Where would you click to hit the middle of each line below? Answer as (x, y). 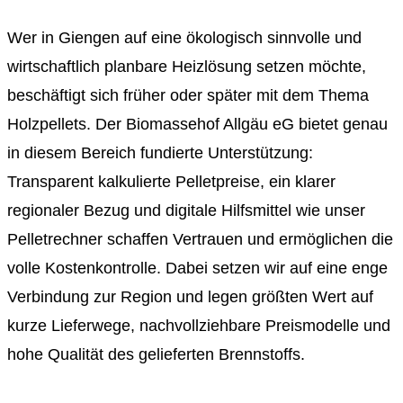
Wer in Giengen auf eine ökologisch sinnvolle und (184, 38)
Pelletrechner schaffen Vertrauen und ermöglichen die (200, 240)
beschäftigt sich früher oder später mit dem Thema (188, 96)
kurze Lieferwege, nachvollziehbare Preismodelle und (199, 326)
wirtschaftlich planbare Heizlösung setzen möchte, (187, 67)
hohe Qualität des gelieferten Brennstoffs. (156, 355)
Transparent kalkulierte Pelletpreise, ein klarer (171, 182)
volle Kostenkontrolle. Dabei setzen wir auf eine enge (197, 269)
